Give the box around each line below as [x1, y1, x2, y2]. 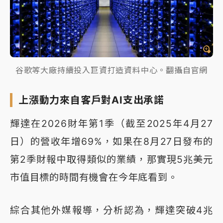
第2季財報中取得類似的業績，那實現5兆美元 [10, 153, 213, 165]
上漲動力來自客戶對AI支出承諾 [18, 94, 164, 106]
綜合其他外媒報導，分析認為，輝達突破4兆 [10, 204, 213, 216]
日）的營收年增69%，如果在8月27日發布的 [10, 135, 213, 147]
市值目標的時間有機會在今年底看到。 [10, 171, 178, 183]
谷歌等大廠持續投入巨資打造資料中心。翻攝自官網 [15, 65, 208, 75]
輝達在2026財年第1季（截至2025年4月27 [10, 117, 213, 129]
